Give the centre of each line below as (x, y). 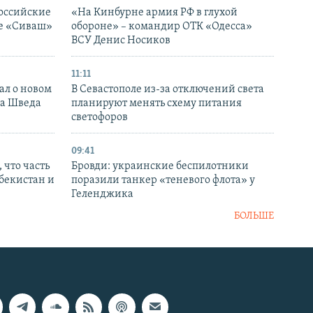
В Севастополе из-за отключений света (168, 90)
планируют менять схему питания (156, 104)
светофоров (100, 118)
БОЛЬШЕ (254, 217)
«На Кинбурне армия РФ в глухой (154, 13)
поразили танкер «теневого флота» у (163, 181)
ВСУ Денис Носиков (121, 41)
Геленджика (102, 195)
